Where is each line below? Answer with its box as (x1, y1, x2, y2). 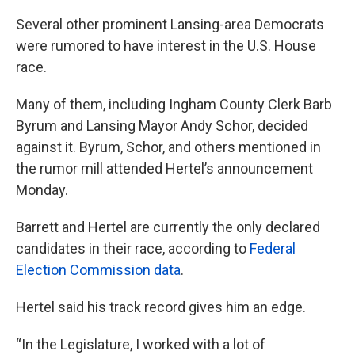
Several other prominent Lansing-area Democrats (16, 16, 324, 33)
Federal (250, 240, 296, 258)
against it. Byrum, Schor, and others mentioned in (16, 139, 321, 156)
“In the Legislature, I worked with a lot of (16, 336, 265, 353)
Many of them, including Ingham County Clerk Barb (16, 96, 332, 113)
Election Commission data (16, 261, 181, 279)
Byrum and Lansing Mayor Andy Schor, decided (16, 117, 308, 135)
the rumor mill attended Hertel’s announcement (16, 160, 313, 177)
